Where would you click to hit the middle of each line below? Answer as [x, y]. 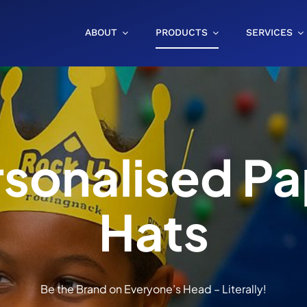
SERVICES [270, 32]
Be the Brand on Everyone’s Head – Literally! [153, 288]
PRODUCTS [182, 32]
